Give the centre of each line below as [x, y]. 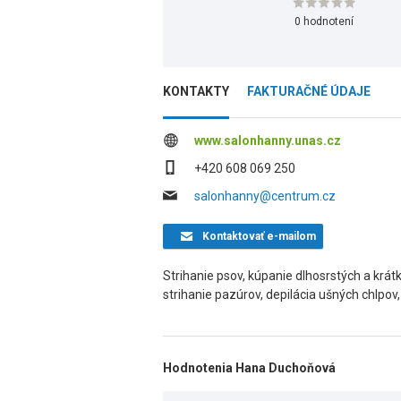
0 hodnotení [324, 21]
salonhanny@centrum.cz [265, 196]
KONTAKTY [196, 91]
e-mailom [290, 236]
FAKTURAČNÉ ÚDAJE [309, 91]
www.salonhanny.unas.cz [268, 141]
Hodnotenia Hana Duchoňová [249, 368]
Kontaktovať [233, 236]
